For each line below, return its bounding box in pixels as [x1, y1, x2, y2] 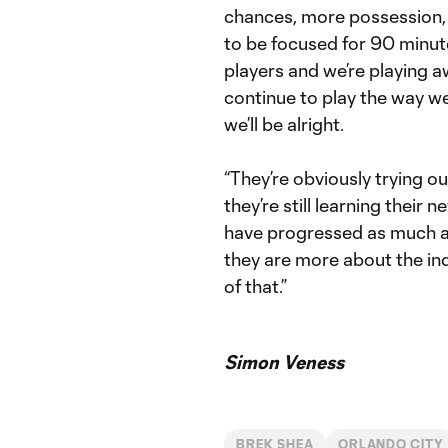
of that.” [224, 275, 287, 297]
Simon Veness [224, 351, 344, 373]
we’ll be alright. [224, 113, 344, 135]
